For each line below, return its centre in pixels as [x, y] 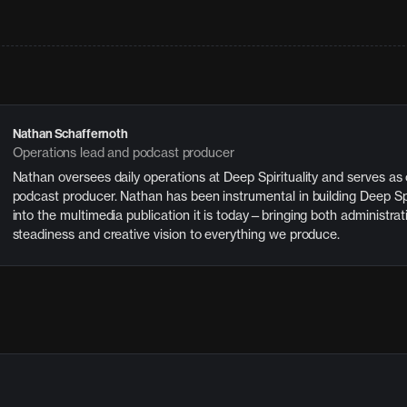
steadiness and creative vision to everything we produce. [176, 233]
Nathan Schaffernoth [70, 134]
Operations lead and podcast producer [123, 152]
